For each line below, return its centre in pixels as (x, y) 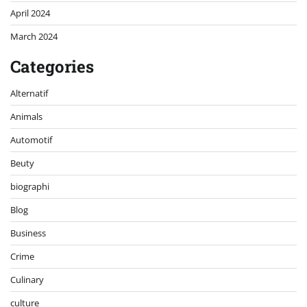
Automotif (31, 140)
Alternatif (29, 94)
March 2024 (34, 37)
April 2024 (30, 13)
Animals (26, 117)
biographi (30, 187)
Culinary (27, 280)
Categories (52, 67)
